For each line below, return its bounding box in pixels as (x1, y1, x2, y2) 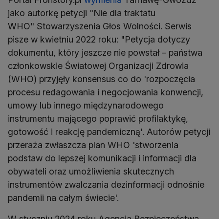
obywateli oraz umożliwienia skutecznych (8, 166, 174, 177)
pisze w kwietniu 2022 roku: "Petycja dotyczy (8, 34, 190, 45)
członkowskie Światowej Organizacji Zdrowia (8, 61, 189, 71)
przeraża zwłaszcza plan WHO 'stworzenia (8, 140, 178, 151)
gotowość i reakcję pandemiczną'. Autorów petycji (8, 127, 210, 137)
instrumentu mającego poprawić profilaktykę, (8, 113, 188, 124)
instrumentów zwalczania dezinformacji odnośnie (8, 179, 204, 190)
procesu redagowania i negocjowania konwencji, (8, 87, 203, 98)
